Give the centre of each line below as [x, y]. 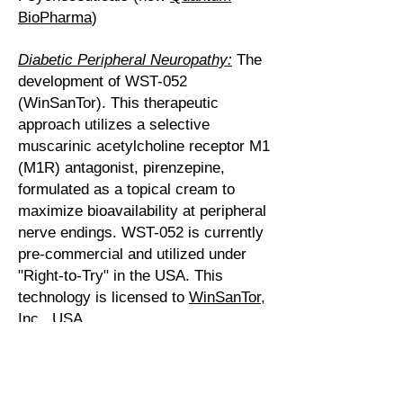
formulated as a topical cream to [126, 189]
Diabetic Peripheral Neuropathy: [125, 60]
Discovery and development [168, 362]
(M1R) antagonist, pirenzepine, [121, 168]
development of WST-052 [103, 81]
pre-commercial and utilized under [132, 254]
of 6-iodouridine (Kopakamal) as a [131, 384]
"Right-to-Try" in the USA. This [121, 276]
